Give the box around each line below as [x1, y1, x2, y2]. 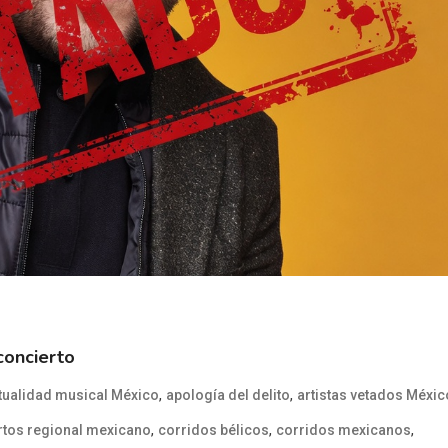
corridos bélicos [158, 421, 269, 438]
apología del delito [166, 386, 290, 403]
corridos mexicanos [276, 421, 411, 438]
